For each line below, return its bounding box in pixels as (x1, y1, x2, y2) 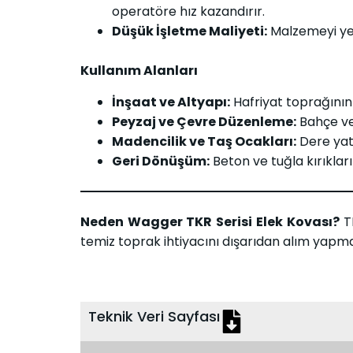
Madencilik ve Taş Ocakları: (112, 132, 296, 150)
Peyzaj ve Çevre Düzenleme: (112, 112, 296, 131)
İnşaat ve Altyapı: (112, 92, 230, 111)
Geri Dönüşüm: (112, 151, 210, 170)
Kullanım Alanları (80, 61, 198, 80)
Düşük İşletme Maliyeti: (112, 22, 267, 41)
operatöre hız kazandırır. (112, 2, 265, 21)
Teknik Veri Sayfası (88, 306, 220, 326)
